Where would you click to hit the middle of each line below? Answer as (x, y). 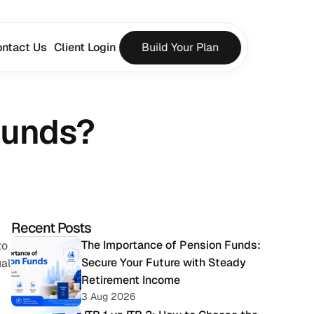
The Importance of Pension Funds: (171, 245)
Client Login (84, 47)
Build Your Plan (180, 47)
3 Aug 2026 (108, 296)
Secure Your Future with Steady (164, 262)
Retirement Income (131, 280)
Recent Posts (51, 228)
